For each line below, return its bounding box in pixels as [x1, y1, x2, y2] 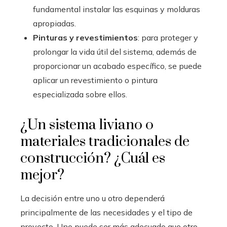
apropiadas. [33, 18, 76, 28]
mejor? [20, 166, 64, 184]
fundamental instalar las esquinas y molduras [33, 4, 200, 14]
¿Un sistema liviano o [20, 116, 154, 134]
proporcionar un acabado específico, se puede [33, 61, 202, 71]
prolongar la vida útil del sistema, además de [33, 47, 197, 57]
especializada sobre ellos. [33, 89, 127, 99]
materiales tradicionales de [20, 133, 190, 150]
